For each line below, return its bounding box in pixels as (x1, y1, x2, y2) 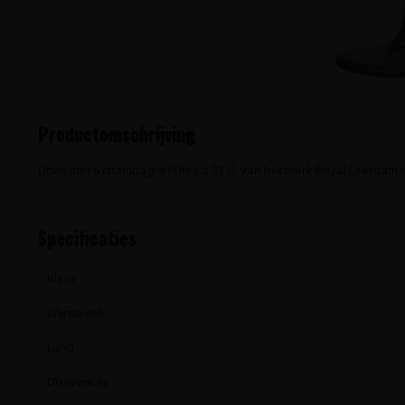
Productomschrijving (38, 120, 195, 147)
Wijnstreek (47, 305, 106, 321)
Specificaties (38, 224, 137, 251)
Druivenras (47, 373, 108, 390)
